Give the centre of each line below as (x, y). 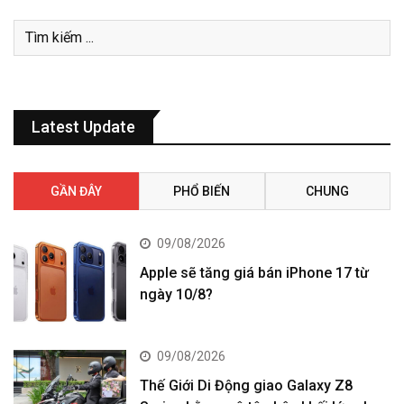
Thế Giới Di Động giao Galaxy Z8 (247, 386)
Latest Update (83, 126)
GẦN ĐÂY (77, 191)
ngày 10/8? (177, 294)
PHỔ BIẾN (202, 191)
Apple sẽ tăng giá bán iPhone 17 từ (255, 272)
